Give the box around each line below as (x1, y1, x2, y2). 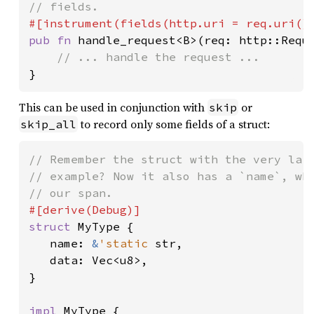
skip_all (20, 116, 76, 131)
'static (99, 235, 155, 250)
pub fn (29, 32, 78, 47)
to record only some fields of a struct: (78, 116, 270, 132)
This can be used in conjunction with (19, 99, 207, 115)
